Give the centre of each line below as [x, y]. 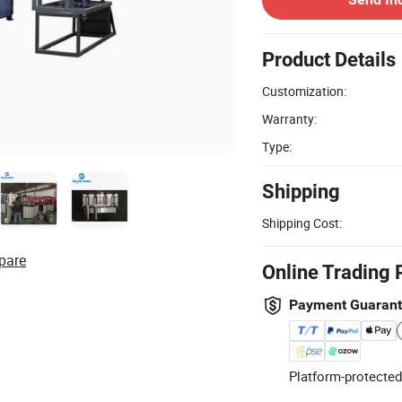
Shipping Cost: [302, 223]
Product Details [329, 59]
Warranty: [289, 118]
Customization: [304, 91]
